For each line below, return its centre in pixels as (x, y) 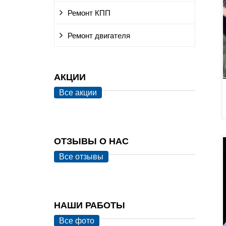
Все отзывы (81, 157)
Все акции (78, 93)
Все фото (77, 221)
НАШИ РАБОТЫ (90, 205)
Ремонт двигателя (99, 36)
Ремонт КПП (89, 13)
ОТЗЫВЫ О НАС (91, 141)
